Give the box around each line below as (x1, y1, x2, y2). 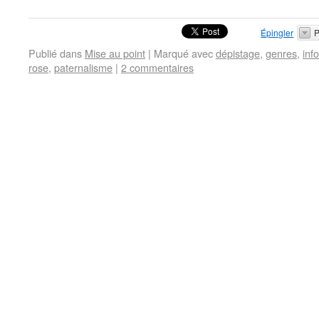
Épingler (261, 26, 294, 38)
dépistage (216, 46, 260, 61)
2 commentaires (121, 60, 194, 75)
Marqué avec (154, 46, 213, 61)
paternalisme (54, 60, 113, 75)
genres (266, 46, 297, 61)
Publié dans (28, 46, 82, 61)
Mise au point (85, 46, 145, 61)
